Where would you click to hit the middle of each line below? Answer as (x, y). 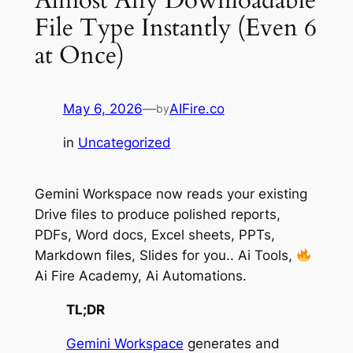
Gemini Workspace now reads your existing (171, 194)
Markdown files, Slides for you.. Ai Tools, (165, 256)
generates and (231, 343)
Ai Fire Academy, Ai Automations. (142, 276)
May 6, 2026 (102, 109)
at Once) (79, 55)
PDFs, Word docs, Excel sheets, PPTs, (154, 235)
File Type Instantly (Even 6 (175, 27)
